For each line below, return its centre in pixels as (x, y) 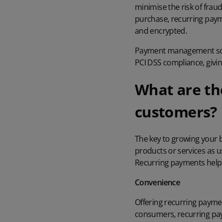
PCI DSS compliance (169, 62)
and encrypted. (161, 30)
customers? (176, 111)
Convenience (158, 182)
